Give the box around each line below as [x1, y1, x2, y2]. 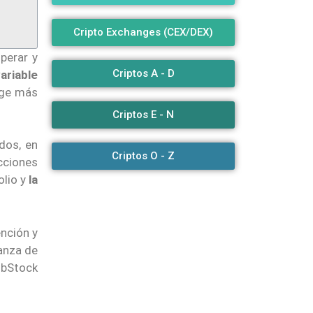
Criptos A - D [112, 66, 175, 80]
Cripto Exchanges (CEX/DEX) [73, 25, 214, 38]
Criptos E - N [112, 108, 175, 121]
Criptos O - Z [112, 149, 175, 162]
